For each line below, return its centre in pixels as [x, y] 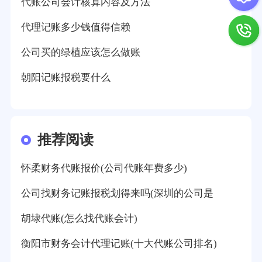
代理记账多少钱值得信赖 [75, 27]
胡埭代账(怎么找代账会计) [79, 219]
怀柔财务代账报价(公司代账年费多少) [104, 168]
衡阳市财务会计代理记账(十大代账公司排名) [119, 243]
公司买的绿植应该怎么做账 [80, 52]
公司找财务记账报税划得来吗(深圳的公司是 [117, 194]
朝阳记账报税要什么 [65, 77]
